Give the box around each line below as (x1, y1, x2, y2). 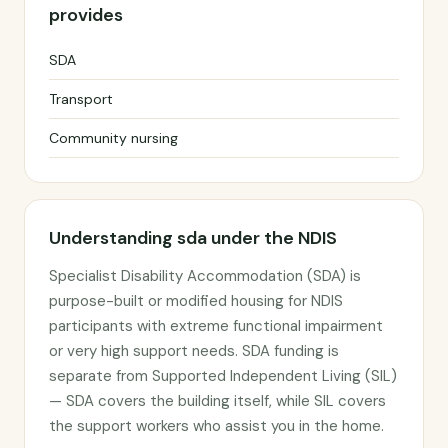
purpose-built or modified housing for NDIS (49, 291, 343, 311)
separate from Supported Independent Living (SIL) (49, 366, 397, 386)
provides (49, 3, 123, 27)
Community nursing (49, 129, 178, 147)
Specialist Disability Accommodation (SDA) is (49, 266, 361, 286)
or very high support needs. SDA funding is (49, 341, 339, 361)
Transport (49, 90, 113, 108)
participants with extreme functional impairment (49, 316, 383, 336)
